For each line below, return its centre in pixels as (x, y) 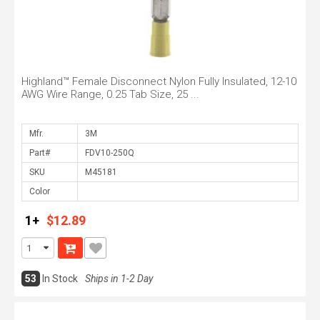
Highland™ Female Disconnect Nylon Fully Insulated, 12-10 (159, 81)
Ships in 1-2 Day (119, 279)
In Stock (60, 279)
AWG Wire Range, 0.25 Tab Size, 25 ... (110, 94)
